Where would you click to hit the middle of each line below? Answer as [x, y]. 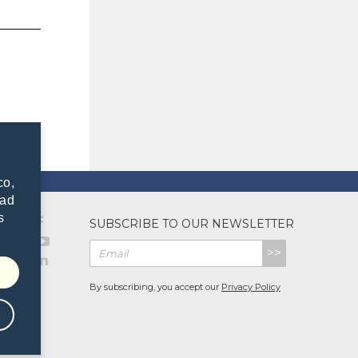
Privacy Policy [251, 287]
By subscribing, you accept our [155, 287]
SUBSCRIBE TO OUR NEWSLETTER [192, 224]
